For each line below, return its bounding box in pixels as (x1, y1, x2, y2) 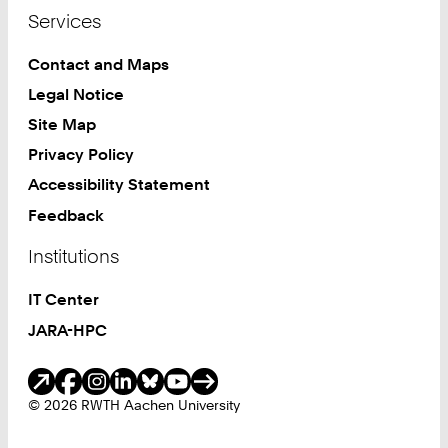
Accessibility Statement (28, 174, 211, 195)
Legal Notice (28, 83, 125, 104)
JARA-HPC (28, 319, 108, 340)
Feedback (28, 204, 105, 225)
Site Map (28, 114, 97, 135)
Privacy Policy (28, 144, 135, 165)
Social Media (28, 368, 139, 392)
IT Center (28, 289, 100, 310)
